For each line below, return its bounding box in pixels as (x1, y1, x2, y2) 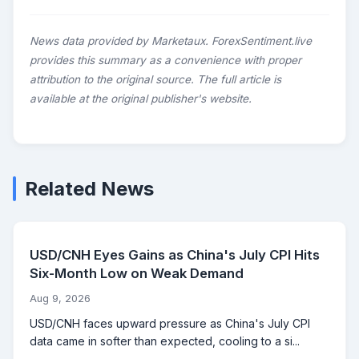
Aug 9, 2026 (30, 292, 91, 305)
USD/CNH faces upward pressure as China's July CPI (30, 317, 310, 331)
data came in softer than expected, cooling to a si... (30, 334, 300, 349)
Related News (25, 177, 154, 201)
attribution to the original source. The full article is (30, 73, 281, 87)
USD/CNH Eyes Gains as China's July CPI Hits (30, 247, 320, 264)
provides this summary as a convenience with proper (30, 54, 301, 67)
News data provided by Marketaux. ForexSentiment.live (30, 34, 312, 48)
